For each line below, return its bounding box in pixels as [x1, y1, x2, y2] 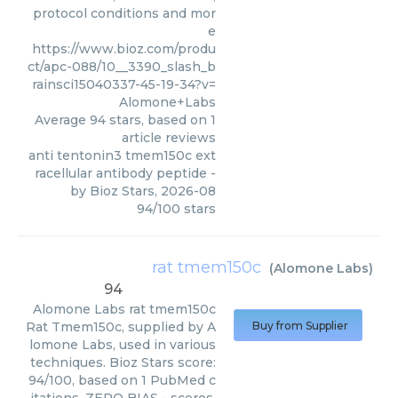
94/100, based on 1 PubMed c [28, 372, 216, 388]
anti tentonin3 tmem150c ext [28, 147, 216, 163]
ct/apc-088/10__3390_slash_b [28, 59, 216, 75]
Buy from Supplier [252, 319, 348, 332]
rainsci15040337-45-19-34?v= [32, 76, 216, 92]
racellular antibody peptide [35, 165, 207, 181]
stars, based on [106, 112, 211, 128]
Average [35, 112, 90, 128]
